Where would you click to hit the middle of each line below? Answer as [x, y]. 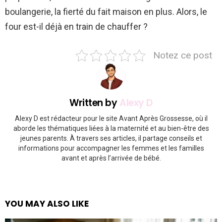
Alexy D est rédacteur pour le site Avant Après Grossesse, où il [111, 118]
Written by [95, 103]
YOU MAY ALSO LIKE [47, 203]
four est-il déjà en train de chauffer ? [76, 27]
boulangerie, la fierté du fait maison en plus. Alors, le [106, 12]
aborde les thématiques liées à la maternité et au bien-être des [111, 128]
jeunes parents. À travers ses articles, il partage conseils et [111, 138]
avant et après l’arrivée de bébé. [111, 158]
